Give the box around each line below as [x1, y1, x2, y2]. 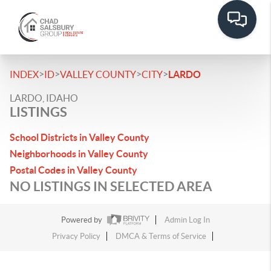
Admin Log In [165, 215, 210, 225]
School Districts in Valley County [10, 132, 149, 143]
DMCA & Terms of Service [115, 232, 206, 241]
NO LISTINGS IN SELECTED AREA [10, 178, 212, 194]
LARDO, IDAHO [10, 93, 78, 103]
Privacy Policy [51, 232, 100, 241]
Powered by [61, 215, 104, 225]
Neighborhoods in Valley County [10, 148, 148, 159]
